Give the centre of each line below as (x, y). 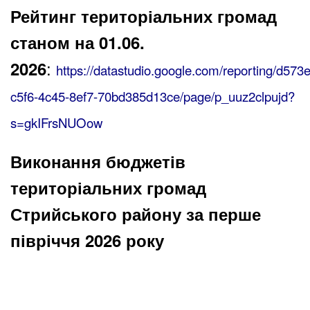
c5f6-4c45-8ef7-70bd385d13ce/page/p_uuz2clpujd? (153, 97)
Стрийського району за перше (136, 214)
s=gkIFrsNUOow (56, 123)
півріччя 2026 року (87, 240)
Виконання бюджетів (98, 162)
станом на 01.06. (77, 43)
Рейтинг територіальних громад (144, 16)
